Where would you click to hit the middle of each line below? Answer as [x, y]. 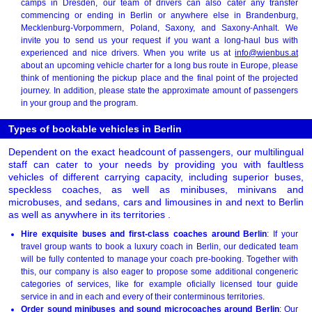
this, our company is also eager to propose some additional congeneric [159, 271]
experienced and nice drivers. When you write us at [128, 53]
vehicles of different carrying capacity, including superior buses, [156, 177]
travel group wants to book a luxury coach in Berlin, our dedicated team [159, 246]
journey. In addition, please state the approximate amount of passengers [159, 90]
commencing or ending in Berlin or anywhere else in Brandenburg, [159, 15]
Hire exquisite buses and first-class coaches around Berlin [144, 234]
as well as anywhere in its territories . [89, 214]
